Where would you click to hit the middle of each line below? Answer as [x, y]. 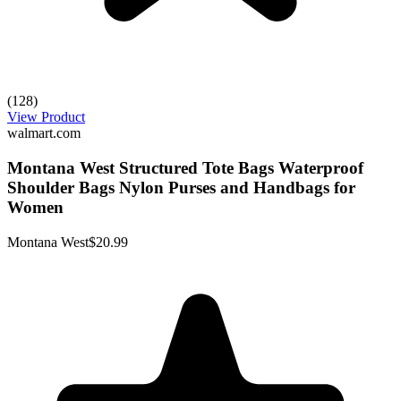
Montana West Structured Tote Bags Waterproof [185, 168]
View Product [46, 117]
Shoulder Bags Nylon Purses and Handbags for [181, 188]
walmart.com [44, 133]
